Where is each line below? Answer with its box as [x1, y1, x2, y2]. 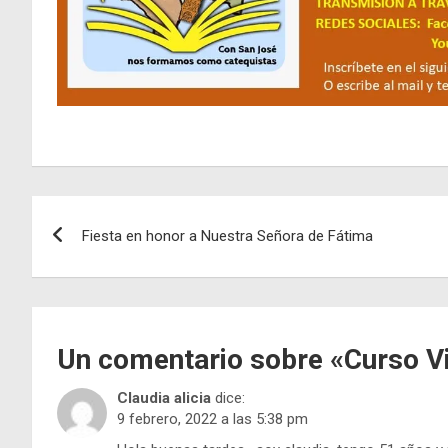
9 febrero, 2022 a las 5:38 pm [117, 409, 308, 428]
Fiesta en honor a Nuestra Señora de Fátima [82, 226, 373, 245]
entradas [31, 277, 156, 316]
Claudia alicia [117, 388, 211, 407]
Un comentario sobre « [57, 342, 344, 376]
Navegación [31, 195, 199, 234]
